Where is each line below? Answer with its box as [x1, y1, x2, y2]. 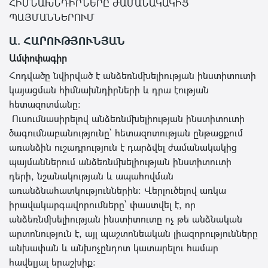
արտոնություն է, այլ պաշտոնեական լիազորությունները [9, 227, 258, 239]
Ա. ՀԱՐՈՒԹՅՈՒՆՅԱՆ [9, 33, 125, 48]
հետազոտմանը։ [9, 98, 81, 110]
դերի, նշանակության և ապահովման [9, 169, 173, 182]
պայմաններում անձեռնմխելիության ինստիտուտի [9, 155, 232, 167]
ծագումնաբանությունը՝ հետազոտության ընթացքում [9, 126, 243, 139]
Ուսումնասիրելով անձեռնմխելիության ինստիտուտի [9, 112, 245, 124]
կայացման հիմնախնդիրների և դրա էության [9, 83, 209, 96]
